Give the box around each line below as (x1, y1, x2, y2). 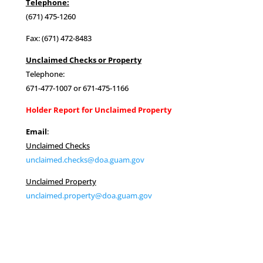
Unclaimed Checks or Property (25, 54, 141, 65)
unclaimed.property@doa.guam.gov (25, 190, 152, 201)
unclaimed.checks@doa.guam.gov (25, 154, 144, 165)
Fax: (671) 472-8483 (25, 32, 92, 43)
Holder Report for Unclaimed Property (25, 104, 171, 115)
